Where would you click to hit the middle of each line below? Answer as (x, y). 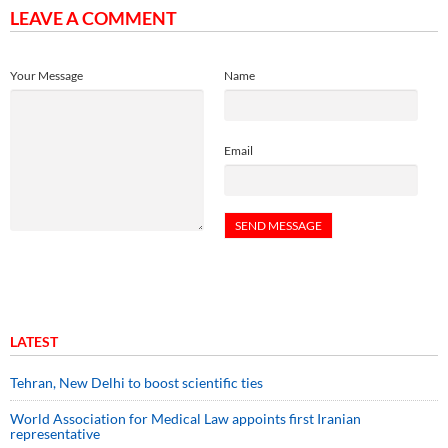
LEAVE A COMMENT (93, 18)
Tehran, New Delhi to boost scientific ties (136, 383)
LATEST (34, 342)
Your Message (46, 76)
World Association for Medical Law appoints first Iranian (185, 419)
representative (55, 434)
